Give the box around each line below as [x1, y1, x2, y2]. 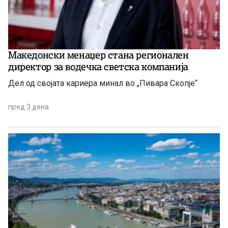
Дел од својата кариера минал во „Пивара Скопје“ [137, 78, 197, 88]
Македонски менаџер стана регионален [8, 48, 189, 61]
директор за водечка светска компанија [8, 60, 188, 73]
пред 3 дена [8, 102, 49, 111]
